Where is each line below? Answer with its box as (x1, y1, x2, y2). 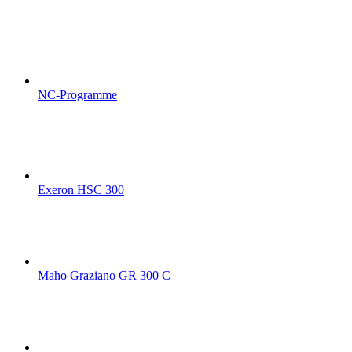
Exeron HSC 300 (38, 183, 124, 197)
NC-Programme (38, 88, 117, 102)
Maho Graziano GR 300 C (38, 269, 170, 283)
